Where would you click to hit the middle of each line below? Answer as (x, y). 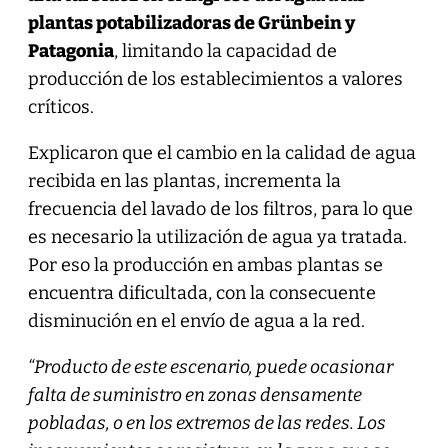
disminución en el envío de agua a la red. (198, 320)
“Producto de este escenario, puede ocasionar (210, 366)
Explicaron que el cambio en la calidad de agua (221, 152)
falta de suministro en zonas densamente (194, 394)
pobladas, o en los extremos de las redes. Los (206, 422)
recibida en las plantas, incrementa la (184, 180)
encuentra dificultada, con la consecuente (201, 292)
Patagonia (70, 50)
